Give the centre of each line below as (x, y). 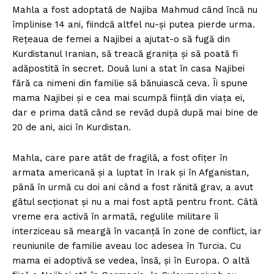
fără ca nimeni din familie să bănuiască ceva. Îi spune (130, 83)
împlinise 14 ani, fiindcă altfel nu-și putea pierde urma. (134, 24)
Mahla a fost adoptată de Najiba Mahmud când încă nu (135, 9)
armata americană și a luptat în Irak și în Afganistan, (131, 172)
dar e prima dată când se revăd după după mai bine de (135, 112)
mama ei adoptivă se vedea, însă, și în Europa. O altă (131, 260)
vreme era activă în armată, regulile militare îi (115, 216)
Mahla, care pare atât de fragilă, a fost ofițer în (120, 157)
